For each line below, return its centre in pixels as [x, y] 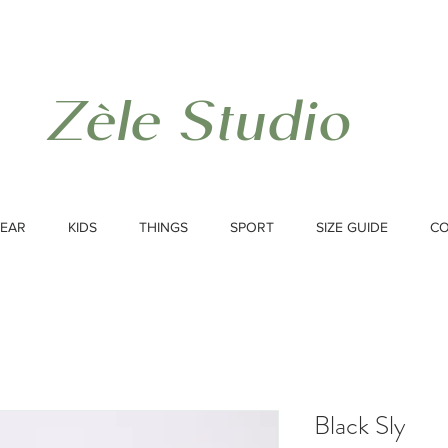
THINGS [163, 227]
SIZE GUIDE [352, 227]
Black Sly [360, 425]
